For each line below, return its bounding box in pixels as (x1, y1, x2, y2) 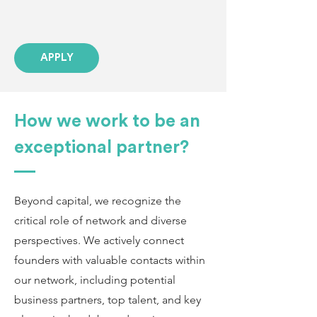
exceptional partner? (14, 139, 189, 156)
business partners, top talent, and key (14, 293, 201, 306)
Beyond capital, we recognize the (14, 194, 181, 207)
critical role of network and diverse (14, 214, 187, 227)
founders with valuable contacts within (14, 253, 205, 267)
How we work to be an (14, 113, 200, 130)
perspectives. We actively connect (14, 234, 184, 247)
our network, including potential (14, 273, 175, 287)
